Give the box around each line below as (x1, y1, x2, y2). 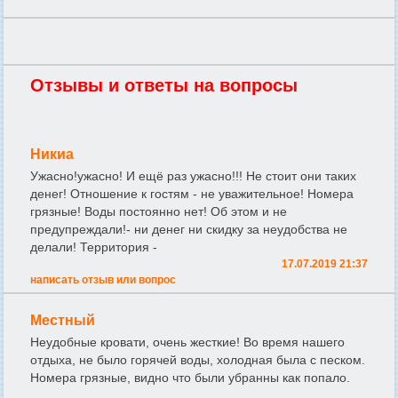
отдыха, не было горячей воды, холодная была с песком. (30, 352, 365, 367)
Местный (30, 312, 95, 328)
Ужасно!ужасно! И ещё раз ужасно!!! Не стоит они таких (30, 168, 356, 183)
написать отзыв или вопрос (30, 273, 176, 286)
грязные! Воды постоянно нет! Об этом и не (30, 203, 287, 219)
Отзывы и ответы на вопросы (30, 75, 298, 95)
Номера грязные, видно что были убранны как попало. (30, 370, 350, 385)
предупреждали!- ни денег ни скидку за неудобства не (30, 221, 347, 236)
